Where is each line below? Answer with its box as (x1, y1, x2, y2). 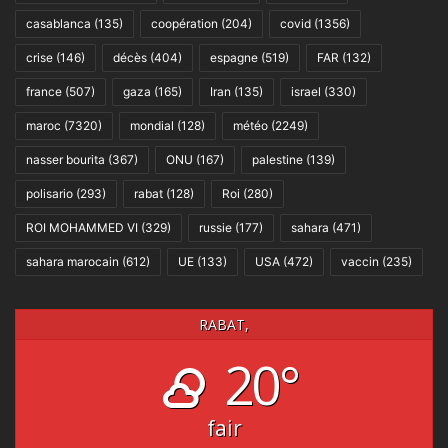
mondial (130, 117, 174, 133)
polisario (26, 185, 73, 201)
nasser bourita (26, 151, 105, 167)
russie (199, 219, 232, 235)
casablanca (26, 15, 91, 31)
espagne (210, 49, 258, 65)
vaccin (341, 253, 379, 269)
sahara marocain (26, 253, 119, 269)
